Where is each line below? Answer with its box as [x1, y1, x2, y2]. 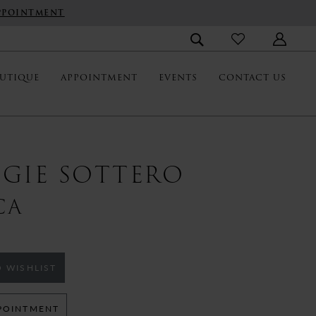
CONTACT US [219, 71, 286, 85]
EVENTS [159, 71, 197, 85]
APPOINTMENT [61, 71, 138, 85]
